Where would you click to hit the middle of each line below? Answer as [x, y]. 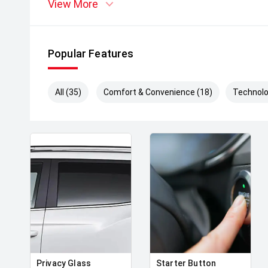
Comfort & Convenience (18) [158, 92]
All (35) [68, 92]
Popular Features [91, 54]
